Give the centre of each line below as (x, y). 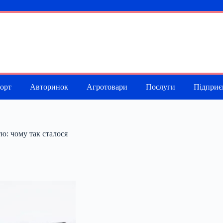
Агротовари (107, 87)
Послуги (160, 87)
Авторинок (49, 87)
